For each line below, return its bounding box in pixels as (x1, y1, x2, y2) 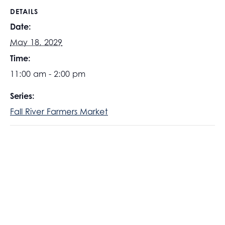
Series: (10, 91, 35, 101)
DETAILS (10, 7, 38, 16)
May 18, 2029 (10, 37, 62, 48)
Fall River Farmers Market (10, 106, 108, 117)
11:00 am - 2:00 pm (10, 69, 85, 79)
